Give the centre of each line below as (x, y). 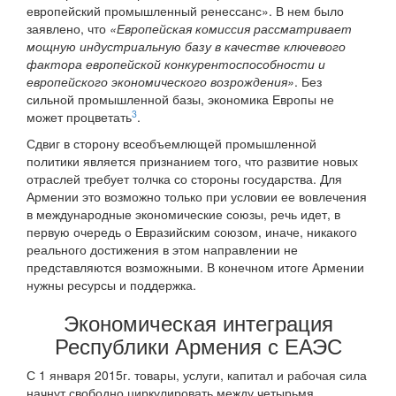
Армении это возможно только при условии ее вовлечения (197, 197)
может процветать (79, 117)
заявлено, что (68, 29)
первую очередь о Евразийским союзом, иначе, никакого (192, 232)
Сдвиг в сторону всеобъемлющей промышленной (171, 144)
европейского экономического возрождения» (160, 82)
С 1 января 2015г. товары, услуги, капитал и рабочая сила (197, 375)
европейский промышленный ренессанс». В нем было (185, 11)
